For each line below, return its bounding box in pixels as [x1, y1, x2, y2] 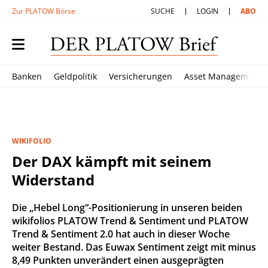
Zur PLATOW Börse [12, 6, 75, 16]
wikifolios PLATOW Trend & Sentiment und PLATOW [12, 214, 248, 227]
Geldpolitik [54, 71, 97, 82]
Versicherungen [109, 71, 172, 82]
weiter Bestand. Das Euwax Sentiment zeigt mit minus [12, 240, 256, 254]
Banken [12, 71, 42, 82]
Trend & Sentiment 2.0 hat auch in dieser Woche [12, 227, 230, 240]
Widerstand [12, 170, 95, 190]
